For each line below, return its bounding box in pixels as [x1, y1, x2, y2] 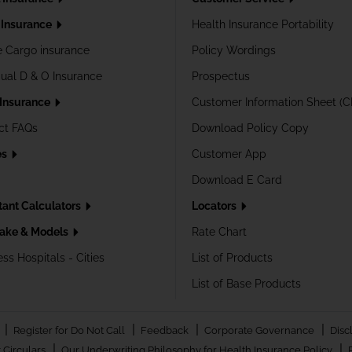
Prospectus [192, 69, 250, 82]
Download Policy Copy [192, 121, 309, 134]
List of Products [192, 251, 273, 264]
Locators [192, 199, 239, 212]
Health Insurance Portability [192, 17, 334, 31]
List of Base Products [192, 277, 301, 290]
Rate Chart [192, 225, 247, 238]
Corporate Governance [203, 324, 317, 336]
